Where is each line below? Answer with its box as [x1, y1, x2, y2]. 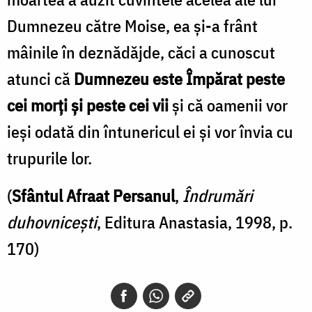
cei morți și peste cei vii [7, 93, 169, 116]
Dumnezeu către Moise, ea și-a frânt [7, 14, 258, 37]
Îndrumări [182, 184, 253, 207]
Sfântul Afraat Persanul [12, 184, 175, 207]
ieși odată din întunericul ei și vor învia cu [7, 120, 293, 143]
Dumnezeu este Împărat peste [74, 67, 285, 90]
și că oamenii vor [169, 93, 288, 116]
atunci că [7, 67, 74, 90]
